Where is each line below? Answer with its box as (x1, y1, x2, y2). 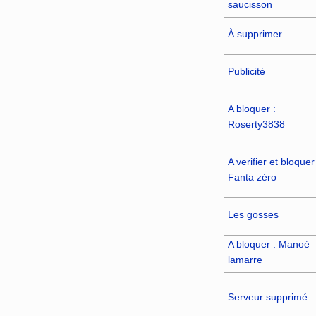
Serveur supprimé (227, 291, 308, 303)
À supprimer (227, 28, 282, 39)
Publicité (227, 65, 265, 77)
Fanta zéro (227, 171, 276, 183)
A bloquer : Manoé (227, 238, 310, 250)
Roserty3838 (227, 118, 285, 130)
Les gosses (227, 208, 279, 220)
